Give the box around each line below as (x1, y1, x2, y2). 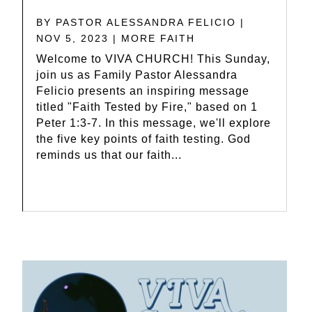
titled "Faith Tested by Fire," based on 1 (36, 100, 258, 113)
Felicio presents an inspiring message (36, 84, 249, 97)
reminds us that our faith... (36, 148, 182, 161)
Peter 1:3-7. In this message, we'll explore (36, 116, 271, 129)
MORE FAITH (121, 32, 195, 44)
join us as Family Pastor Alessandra (36, 68, 237, 81)
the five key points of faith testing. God (36, 132, 251, 145)
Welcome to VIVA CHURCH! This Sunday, (36, 52, 270, 65)
